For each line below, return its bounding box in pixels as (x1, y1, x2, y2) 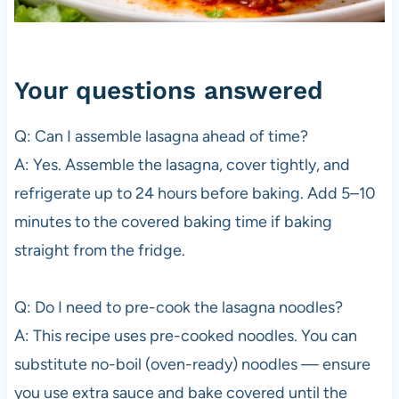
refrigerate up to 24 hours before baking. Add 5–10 (13, 183, 376, 203)
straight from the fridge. (13, 240, 185, 260)
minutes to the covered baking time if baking (13, 211, 332, 232)
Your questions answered (13, 75, 323, 105)
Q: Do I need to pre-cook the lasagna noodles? (13, 297, 343, 317)
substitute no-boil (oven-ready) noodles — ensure (13, 354, 370, 374)
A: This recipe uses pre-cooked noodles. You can (13, 325, 357, 346)
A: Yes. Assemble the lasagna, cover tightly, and (13, 154, 350, 175)
